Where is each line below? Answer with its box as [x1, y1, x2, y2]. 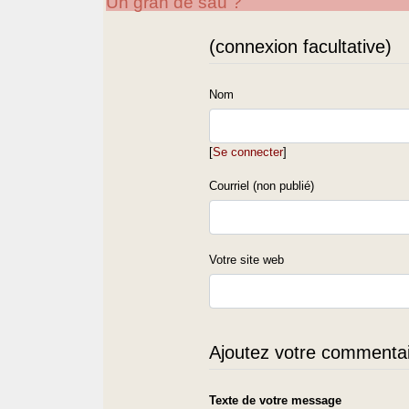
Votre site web [209, 252, 285, 267]
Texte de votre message [209, 393, 342, 407]
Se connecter [213, 144, 284, 159]
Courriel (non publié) [209, 178, 315, 193]
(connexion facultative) [209, 36, 393, 57]
